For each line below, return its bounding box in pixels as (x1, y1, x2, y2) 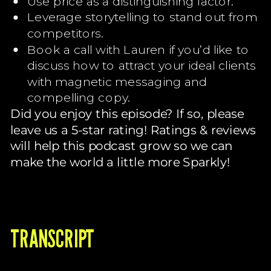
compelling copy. (27, 89, 131, 105)
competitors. (27, 25, 103, 41)
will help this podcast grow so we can (10, 137, 232, 153)
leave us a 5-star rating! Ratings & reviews (10, 121, 256, 137)
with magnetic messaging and (27, 73, 207, 89)
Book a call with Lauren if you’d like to (27, 41, 249, 57)
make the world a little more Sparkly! (10, 154, 230, 169)
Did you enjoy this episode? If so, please (10, 105, 244, 121)
